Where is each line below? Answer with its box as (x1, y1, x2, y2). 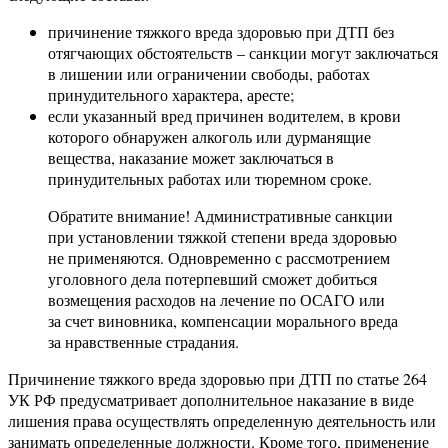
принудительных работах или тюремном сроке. (48, 167, 372, 189)
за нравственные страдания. (48, 330, 239, 352)
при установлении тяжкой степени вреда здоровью (48, 225, 397, 247)
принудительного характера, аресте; (48, 83, 294, 105)
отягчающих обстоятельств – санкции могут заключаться (48, 41, 438, 63)
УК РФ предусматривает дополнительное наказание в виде (8, 388, 414, 410)
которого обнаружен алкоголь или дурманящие (48, 125, 371, 147)
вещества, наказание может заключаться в (48, 146, 334, 168)
